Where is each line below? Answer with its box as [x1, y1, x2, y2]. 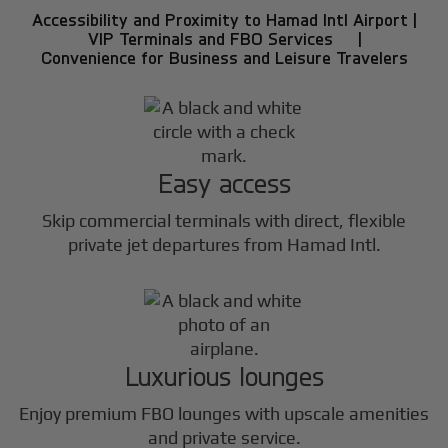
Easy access [157, 165, 291, 199]
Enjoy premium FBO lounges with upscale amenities [19, 403, 429, 425]
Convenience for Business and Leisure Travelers [40, 46, 408, 68]
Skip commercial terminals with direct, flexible [42, 209, 406, 231]
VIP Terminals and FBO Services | [87, 27, 361, 49]
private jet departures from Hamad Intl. [67, 233, 381, 255]
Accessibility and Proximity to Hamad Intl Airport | [32, 8, 416, 30]
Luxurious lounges [124, 358, 324, 392]
